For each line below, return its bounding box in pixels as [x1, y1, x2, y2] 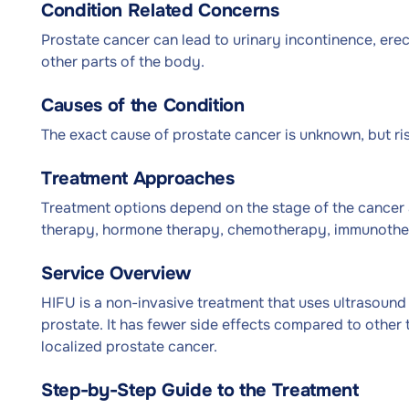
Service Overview [41, 262, 191, 285]
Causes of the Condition [41, 94, 245, 117]
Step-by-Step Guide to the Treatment [41, 379, 359, 402]
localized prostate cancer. [41, 337, 217, 356]
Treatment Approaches [41, 167, 235, 190]
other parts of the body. [41, 52, 204, 71]
